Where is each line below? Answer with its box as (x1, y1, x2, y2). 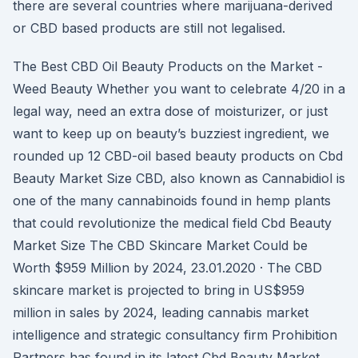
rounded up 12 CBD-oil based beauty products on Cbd (13, 148, 343, 164)
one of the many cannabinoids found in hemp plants (13, 193, 331, 209)
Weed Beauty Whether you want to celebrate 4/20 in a (13, 81, 345, 97)
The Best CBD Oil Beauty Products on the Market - (13, 58, 323, 74)
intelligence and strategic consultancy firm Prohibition (13, 327, 337, 343)
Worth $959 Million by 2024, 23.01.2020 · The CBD (13, 260, 322, 276)
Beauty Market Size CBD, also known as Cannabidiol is (13, 170, 345, 186)
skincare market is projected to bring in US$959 (13, 282, 304, 298)
